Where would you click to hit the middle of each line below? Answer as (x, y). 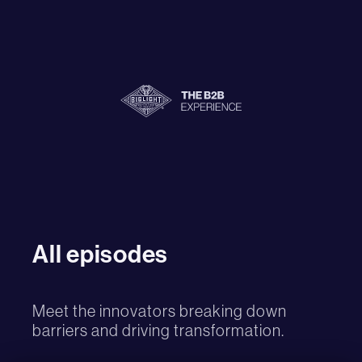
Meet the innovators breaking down (160, 311)
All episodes (100, 255)
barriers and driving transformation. (158, 330)
